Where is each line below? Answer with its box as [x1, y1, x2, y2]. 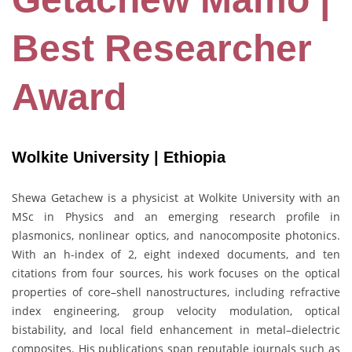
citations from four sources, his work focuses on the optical [12, 265, 340, 280]
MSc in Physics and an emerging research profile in [12, 208, 340, 224]
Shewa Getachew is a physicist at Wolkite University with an [12, 189, 340, 205]
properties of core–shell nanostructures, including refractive [12, 284, 340, 299]
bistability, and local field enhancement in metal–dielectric [12, 321, 340, 337]
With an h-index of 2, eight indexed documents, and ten [12, 246, 340, 262]
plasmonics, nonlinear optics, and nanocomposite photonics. [12, 227, 340, 243]
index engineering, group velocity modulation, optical [12, 302, 340, 318]
